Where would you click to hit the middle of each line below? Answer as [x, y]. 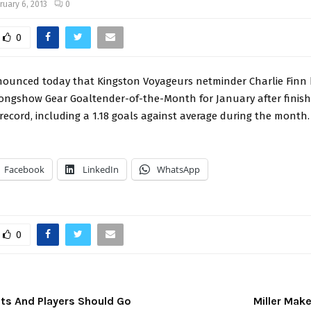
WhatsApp [178, 169]
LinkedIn [101, 169]
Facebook [24, 169]
